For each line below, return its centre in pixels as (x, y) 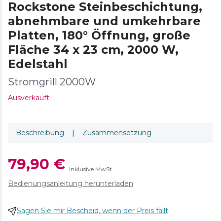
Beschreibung (40, 133)
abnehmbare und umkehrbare (104, 21)
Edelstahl (38, 64)
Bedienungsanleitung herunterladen (71, 184)
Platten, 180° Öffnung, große (99, 36)
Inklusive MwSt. (91, 169)
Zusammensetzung (117, 133)
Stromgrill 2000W (52, 82)
